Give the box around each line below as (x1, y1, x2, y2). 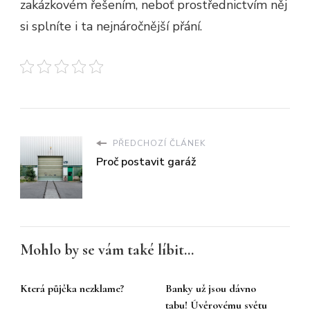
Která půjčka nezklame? (20, 282, 124, 296)
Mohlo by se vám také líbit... (20, 241, 194, 259)
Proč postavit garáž (96, 154, 196, 170)
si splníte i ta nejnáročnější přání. (20, 18, 202, 35)
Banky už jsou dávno (165, 282, 256, 296)
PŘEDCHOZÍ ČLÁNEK (110, 138, 206, 149)
